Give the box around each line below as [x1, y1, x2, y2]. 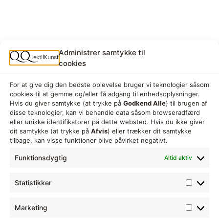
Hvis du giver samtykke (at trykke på [10, 99, 123, 107]
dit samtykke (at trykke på [10, 127, 91, 135]
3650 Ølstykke [29, 154, 81, 164]
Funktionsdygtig [15, 153, 67, 162]
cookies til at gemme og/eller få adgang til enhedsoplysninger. [10, 90, 200, 98]
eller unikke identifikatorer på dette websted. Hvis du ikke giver [10, 118, 205, 126]
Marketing [15, 203, 47, 212]
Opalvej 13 [29, 143, 65, 153]
